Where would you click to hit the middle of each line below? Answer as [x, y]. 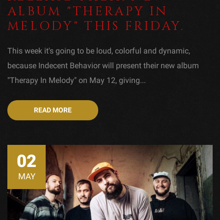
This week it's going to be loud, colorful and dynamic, [99, 51]
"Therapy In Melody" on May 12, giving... [77, 80]
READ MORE [53, 110]
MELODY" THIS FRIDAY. [96, 26]
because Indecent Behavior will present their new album [103, 65]
